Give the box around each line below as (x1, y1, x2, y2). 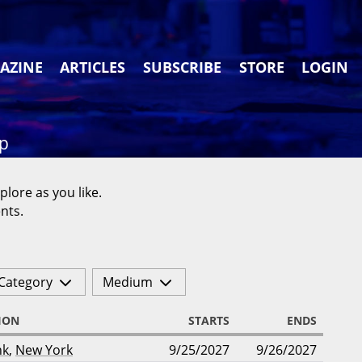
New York (15, 341, 73, 360)
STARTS (188, 313, 229, 329)
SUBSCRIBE (143, 57, 222, 77)
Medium (102, 273, 153, 292)
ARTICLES (60, 57, 126, 77)
